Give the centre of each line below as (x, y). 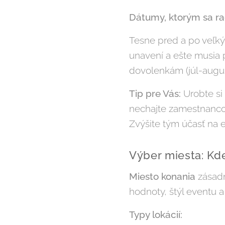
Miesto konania (162, 177)
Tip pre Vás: (155, 94)
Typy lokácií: (156, 215)
